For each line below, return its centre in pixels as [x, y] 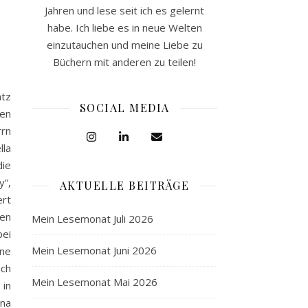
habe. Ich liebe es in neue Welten [124, 27]
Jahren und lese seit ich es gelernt [124, 10]
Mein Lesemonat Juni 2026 [94, 250]
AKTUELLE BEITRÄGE [124, 185]
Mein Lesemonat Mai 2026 [95, 282]
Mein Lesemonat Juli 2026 [92, 219]
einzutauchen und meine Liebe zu [124, 45]
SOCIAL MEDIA [124, 108]
